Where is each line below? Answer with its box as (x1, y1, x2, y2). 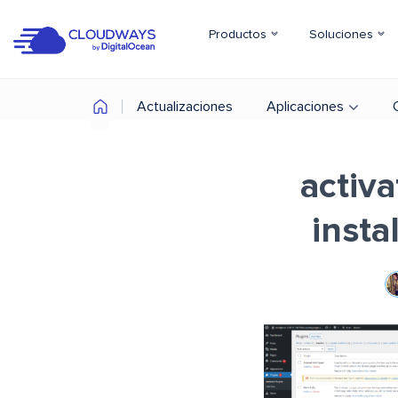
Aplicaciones (267, 99, 344, 114)
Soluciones (309, 28, 377, 41)
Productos (209, 28, 270, 41)
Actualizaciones (137, 99, 233, 114)
